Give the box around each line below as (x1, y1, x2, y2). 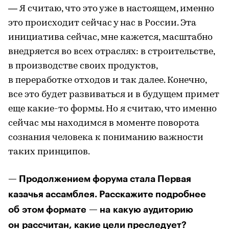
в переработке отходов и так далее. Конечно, (8, 75, 207, 85)
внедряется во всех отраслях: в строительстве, (8, 47, 215, 57)
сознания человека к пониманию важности (8, 132, 203, 143)
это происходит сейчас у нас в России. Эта (8, 18, 196, 28)
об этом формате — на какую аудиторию (8, 204, 193, 214)
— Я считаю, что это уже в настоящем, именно (8, 4, 214, 14)
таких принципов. (8, 147, 90, 157)
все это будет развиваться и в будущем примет (8, 89, 219, 100)
